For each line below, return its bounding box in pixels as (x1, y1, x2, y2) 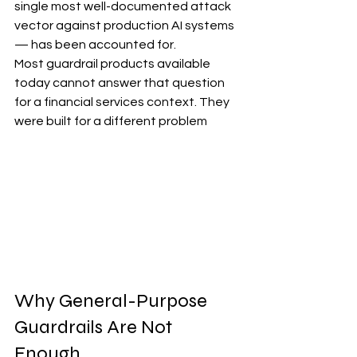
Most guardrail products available (14, 57, 213, 70)
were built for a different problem (14, 115, 207, 127)
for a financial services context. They (14, 96, 232, 108)
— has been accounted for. (14, 38, 176, 51)
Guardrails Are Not (14, 316, 176, 339)
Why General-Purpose (14, 289, 211, 313)
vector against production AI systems (14, 19, 237, 32)
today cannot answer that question (14, 76, 227, 89)
